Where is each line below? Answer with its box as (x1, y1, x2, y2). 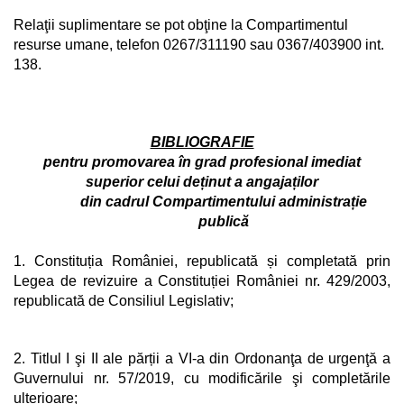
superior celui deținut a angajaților (86, 174, 318, 189)
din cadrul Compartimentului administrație (79, 194, 367, 209)
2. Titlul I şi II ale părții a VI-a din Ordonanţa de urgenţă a (14, 351, 390, 366)
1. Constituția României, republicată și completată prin (14, 253, 390, 269)
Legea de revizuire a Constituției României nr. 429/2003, (14, 273, 390, 289)
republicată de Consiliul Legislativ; (14, 293, 234, 308)
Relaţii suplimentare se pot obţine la (14, 17, 246, 32)
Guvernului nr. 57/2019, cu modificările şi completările (14, 371, 390, 386)
